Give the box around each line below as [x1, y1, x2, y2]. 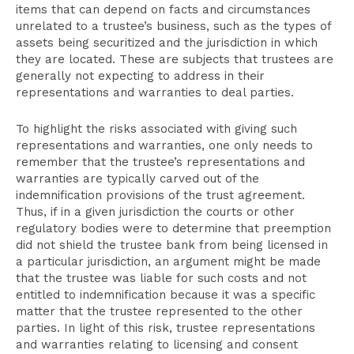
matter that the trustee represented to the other [16, 304, 303, 318]
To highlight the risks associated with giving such [16, 122, 297, 136]
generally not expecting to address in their [16, 69, 265, 83]
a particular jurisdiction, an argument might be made [16, 254, 321, 269]
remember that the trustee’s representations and [16, 155, 305, 169]
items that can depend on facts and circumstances [16, 2, 311, 17]
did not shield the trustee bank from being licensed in [16, 238, 328, 252]
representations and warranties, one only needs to [16, 138, 313, 153]
